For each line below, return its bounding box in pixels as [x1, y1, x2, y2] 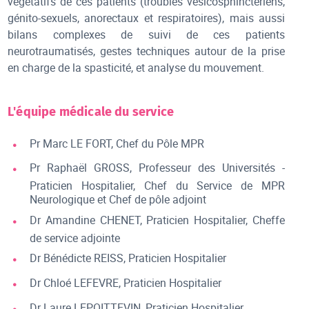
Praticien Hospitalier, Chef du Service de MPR [30, 178, 285, 194]
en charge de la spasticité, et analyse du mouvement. [8, 59, 265, 75]
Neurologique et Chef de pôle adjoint [30, 192, 207, 208]
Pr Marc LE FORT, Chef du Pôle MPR [30, 135, 205, 151]
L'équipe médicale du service [8, 103, 175, 119]
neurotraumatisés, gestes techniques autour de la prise [8, 43, 285, 59]
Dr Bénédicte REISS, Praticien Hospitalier [30, 250, 227, 266]
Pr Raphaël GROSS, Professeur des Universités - [30, 160, 285, 176]
